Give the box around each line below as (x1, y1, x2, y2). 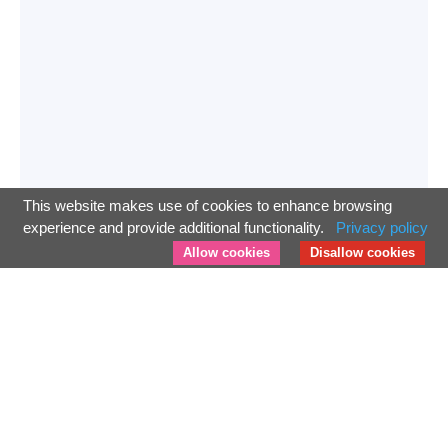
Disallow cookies (310, 245, 415, 260)
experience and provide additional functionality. (23, 219, 328, 236)
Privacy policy (336, 219, 428, 236)
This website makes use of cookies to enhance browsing (23, 197, 392, 214)
